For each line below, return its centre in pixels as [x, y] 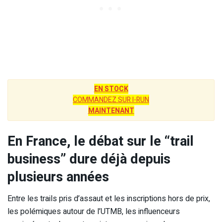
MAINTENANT [111, 111]
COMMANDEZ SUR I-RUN [111, 100]
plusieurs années [58, 177]
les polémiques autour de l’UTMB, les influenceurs [94, 212]
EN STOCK [111, 89]
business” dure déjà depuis [89, 159]
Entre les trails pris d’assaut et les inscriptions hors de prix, [109, 199]
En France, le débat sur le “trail [101, 141]
